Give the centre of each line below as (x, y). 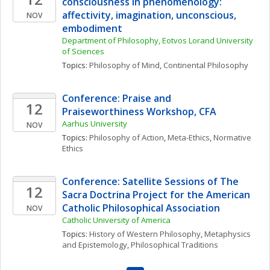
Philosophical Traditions (174, 245)
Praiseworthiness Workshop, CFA (139, 111)
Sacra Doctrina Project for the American (156, 195)
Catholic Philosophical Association (141, 208)
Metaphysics (228, 234)
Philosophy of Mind (124, 65)
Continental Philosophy (206, 65)
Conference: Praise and (117, 98)
